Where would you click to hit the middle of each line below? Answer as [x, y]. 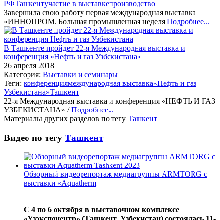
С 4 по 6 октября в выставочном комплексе [101, 210]
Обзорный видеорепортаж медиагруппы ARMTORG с [115, 174]
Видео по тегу [34, 137]
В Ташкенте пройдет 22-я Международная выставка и [95, 48]
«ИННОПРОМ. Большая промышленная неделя [85, 21]
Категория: [23, 74]
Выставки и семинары [80, 74]
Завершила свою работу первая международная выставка [100, 12]
